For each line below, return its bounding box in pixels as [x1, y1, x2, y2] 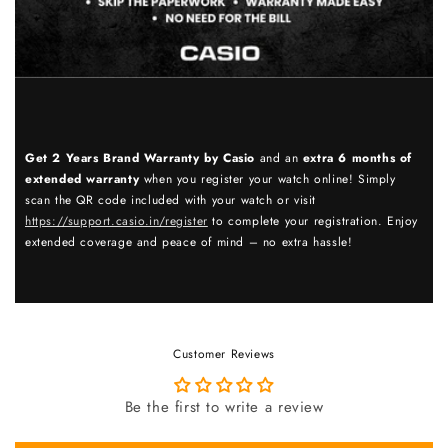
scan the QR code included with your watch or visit [25, 190, 317, 209]
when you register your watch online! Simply [139, 169, 396, 188]
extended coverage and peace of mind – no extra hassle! [25, 232, 353, 251]
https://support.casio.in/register [25, 211, 208, 230]
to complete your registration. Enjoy [207, 211, 419, 230]
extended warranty [25, 169, 140, 188]
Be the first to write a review [124, 395, 324, 418]
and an [255, 148, 303, 167]
